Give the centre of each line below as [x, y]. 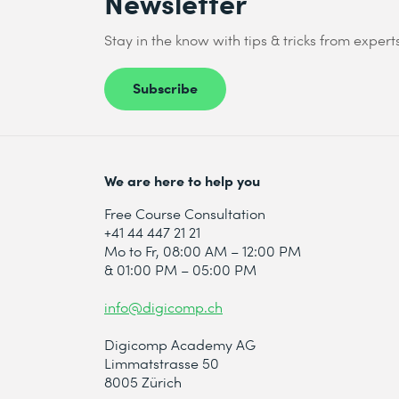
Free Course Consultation [185, 213]
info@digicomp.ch [163, 306]
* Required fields [152, 112]
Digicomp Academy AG [180, 344]
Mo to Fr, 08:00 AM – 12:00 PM [203, 250]
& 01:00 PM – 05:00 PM [180, 269]
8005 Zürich [143, 381]
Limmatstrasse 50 [162, 362]
